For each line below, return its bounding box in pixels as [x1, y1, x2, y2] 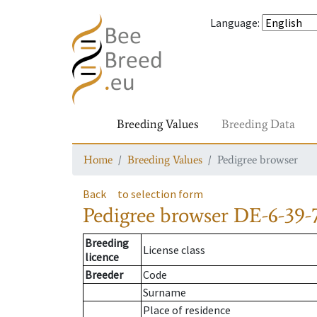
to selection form [117, 187, 203, 201]
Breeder [85, 267, 123, 282]
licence [85, 250, 119, 265]
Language [210, 16, 258, 30]
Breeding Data [221, 116, 295, 132]
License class [143, 243, 205, 258]
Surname [143, 285, 186, 300]
